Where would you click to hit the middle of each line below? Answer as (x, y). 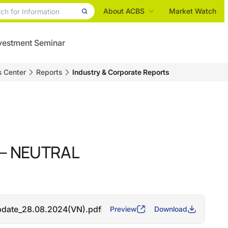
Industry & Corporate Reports (121, 72)
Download (170, 209)
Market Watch (193, 11)
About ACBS (124, 11)
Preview (123, 209)
